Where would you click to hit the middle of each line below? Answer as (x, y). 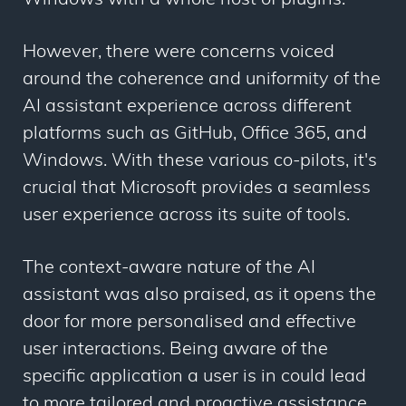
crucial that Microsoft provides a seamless (197, 189)
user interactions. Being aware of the (175, 350)
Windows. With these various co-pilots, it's (200, 162)
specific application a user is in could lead (194, 377)
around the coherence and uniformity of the (202, 80)
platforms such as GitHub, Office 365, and (195, 135)
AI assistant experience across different (187, 107)
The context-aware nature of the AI (169, 269)
